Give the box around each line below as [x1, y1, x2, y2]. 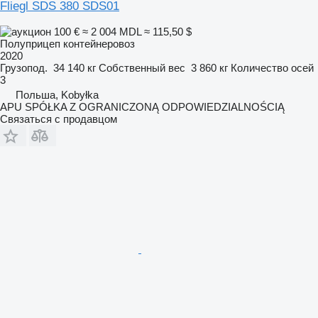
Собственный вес [99, 61, 185, 74]
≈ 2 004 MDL [82, 25, 141, 38]
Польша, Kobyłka [16, 88, 99, 101]
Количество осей [231, 61, 314, 74]
